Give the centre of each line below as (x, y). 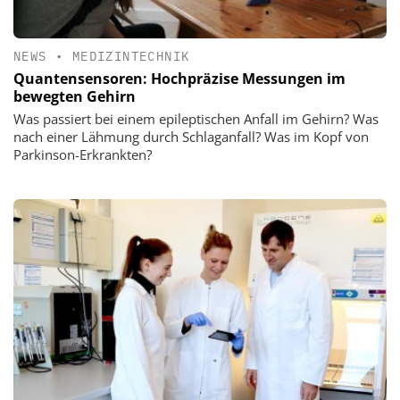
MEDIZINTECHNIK (131, 56)
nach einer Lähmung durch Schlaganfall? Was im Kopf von (191, 137)
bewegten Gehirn (75, 96)
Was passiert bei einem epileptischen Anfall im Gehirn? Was (196, 119)
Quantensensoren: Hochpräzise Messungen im (179, 79)
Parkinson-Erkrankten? (83, 154)
